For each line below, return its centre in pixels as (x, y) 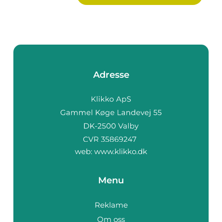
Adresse (111, 75)
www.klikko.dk (121, 151)
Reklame (111, 205)
